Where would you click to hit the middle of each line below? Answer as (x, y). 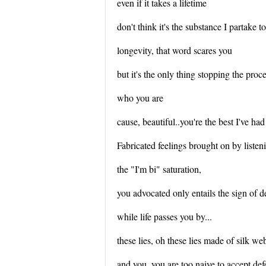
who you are (140, 98)
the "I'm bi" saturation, (159, 169)
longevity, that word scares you (175, 50)
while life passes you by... (164, 216)
